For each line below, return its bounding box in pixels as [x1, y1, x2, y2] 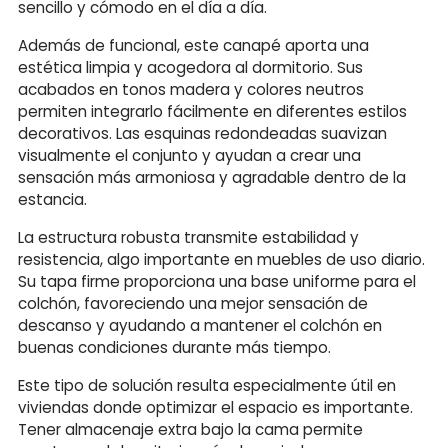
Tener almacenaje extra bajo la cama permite [18, 418, 363, 440]
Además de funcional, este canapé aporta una [18, 34, 369, 56]
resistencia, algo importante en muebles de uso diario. [18, 248, 425, 270]
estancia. [18, 188, 87, 210]
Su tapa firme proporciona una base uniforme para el [18, 270, 416, 292]
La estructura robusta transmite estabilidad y [18, 226, 359, 248]
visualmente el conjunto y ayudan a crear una [18, 144, 361, 166]
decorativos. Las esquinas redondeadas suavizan [18, 122, 387, 144]
